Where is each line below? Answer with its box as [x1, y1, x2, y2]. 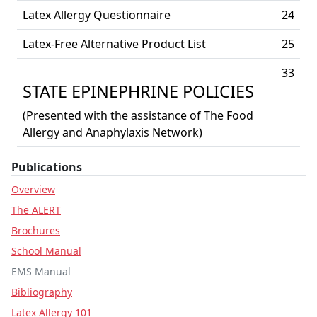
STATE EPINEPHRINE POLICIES [23, 80, 254, 103]
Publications [11, 159, 82, 175]
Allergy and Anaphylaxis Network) [23, 125, 202, 140]
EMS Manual [11, 265, 71, 278]
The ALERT [11, 203, 61, 217]
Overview [11, 183, 55, 196]
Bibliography [11, 285, 72, 299]
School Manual [11, 244, 81, 258]
